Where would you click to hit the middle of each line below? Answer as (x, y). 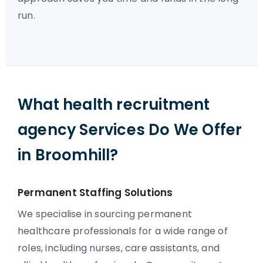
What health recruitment (114, 104)
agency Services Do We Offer (130, 130)
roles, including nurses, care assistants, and (119, 248)
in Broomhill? (68, 155)
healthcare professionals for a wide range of (123, 231)
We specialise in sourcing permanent (105, 214)
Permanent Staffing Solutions (95, 193)
